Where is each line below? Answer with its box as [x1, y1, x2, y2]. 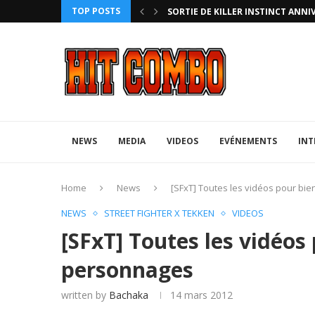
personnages [61, 255, 193, 284]
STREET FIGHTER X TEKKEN [104, 207, 214, 219]
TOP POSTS [72, 5, 120, 17]
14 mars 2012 [170, 288, 233, 302]
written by [61, 288, 109, 302]
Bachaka [109, 288, 148, 302]
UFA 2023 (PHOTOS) [167, 7, 251, 20]
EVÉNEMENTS [219, 135, 277, 147]
